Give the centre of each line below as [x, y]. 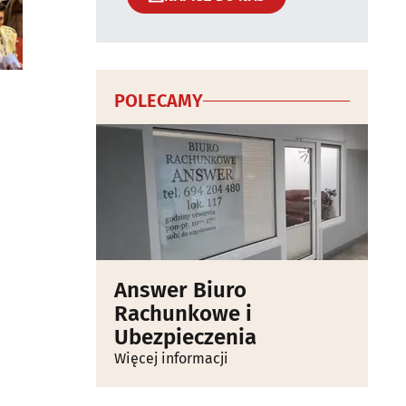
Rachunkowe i [183, 314]
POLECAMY [159, 101]
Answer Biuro [180, 290]
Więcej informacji [171, 358]
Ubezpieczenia [185, 337]
